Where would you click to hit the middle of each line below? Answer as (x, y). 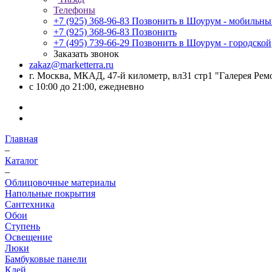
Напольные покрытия (50, 193)
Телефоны (74, 10)
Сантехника (30, 204)
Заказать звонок (86, 54)
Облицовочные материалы (60, 182)
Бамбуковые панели (46, 259)
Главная (21, 139)
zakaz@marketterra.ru (71, 65)
